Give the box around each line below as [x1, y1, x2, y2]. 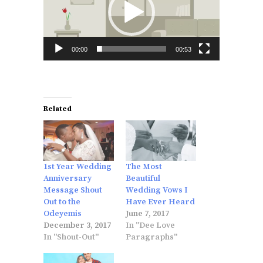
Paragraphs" [126, 231, 177, 242]
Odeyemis [43, 208, 82, 219]
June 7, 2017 [126, 208, 169, 219]
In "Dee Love [126, 220, 175, 231]
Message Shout [43, 184, 102, 195]
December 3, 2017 [43, 220, 111, 231]
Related [43, 104, 72, 114]
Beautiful [126, 173, 160, 184]
